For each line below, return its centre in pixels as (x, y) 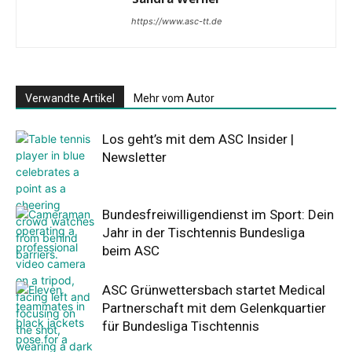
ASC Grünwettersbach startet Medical (214, 290)
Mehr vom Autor (174, 99)
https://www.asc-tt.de (176, 22)
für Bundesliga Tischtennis (181, 326)
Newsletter (134, 158)
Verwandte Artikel (70, 99)
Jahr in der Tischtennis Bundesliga (203, 233)
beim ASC (131, 251)
